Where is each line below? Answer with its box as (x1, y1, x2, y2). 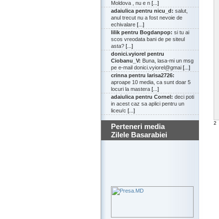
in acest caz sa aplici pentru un (111, 101, 184, 107)
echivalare (111, 22, 137, 28)
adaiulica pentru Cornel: (111, 94, 173, 100)
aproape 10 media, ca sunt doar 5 (111, 79, 191, 86)
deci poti (173, 94, 194, 100)
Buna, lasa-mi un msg (141, 58, 194, 64)
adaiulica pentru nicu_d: (111, 8, 174, 14)
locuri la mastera (111, 86, 152, 92)
